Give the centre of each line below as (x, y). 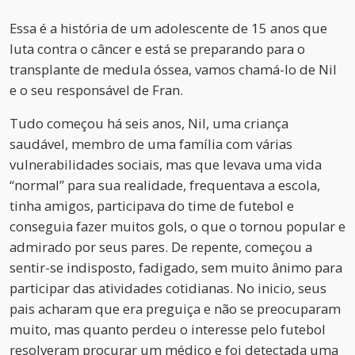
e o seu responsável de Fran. (96, 90)
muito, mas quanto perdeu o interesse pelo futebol (168, 329)
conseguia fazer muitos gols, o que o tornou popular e (177, 226)
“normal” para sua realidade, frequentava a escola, (165, 185)
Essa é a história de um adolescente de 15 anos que (168, 28)
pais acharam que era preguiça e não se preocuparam (175, 308)
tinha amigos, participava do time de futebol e (152, 205)
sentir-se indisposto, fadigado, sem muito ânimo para (176, 267)
